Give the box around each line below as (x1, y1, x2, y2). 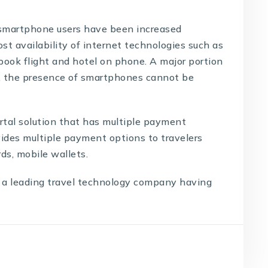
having (176, 175, 212, 188)
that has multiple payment (56, 115, 187, 127)
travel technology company (47, 175, 177, 188)
